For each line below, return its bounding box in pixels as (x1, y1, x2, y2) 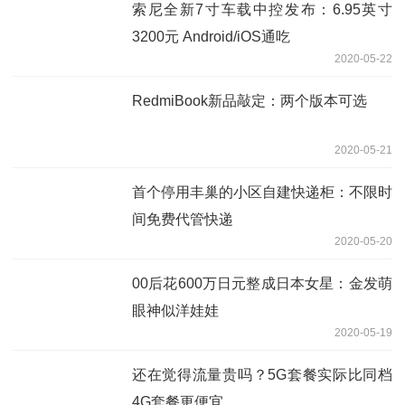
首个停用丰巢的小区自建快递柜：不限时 (132, 184, 392, 200)
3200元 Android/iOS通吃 (132, 28, 290, 44)
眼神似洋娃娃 (132, 302, 219, 318)
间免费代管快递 (132, 211, 233, 227)
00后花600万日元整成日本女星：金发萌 (132, 275, 392, 291)
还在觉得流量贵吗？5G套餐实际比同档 (132, 366, 392, 382)
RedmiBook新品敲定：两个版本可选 (132, 92, 367, 108)
